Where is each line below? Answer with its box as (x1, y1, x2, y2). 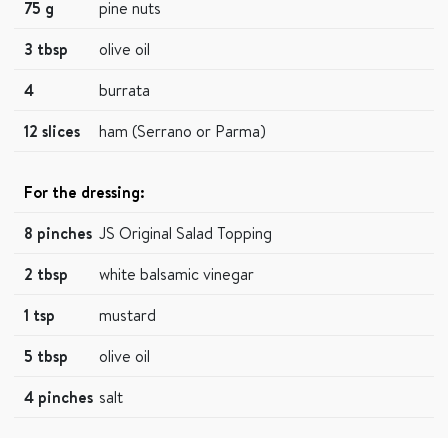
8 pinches (24, 221, 92, 244)
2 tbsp (24, 262, 68, 285)
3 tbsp (24, 37, 68, 60)
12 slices (24, 119, 80, 142)
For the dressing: (24, 180, 145, 203)
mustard (99, 303, 156, 326)
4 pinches (24, 385, 93, 408)
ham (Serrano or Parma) (99, 119, 266, 142)
